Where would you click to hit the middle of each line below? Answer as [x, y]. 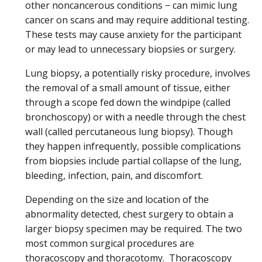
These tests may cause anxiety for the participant [133, 34]
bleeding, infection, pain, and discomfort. [114, 175]
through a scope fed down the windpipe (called [128, 102]
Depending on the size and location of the [117, 200]
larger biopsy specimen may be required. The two [134, 229]
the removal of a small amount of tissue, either [128, 87]
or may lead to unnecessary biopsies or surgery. [130, 49]
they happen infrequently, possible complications [133, 146]
